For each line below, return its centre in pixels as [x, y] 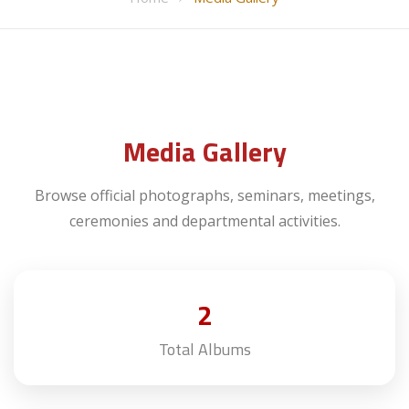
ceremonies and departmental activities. [204, 221]
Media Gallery [204, 152]
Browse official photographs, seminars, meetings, [204, 195]
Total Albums [204, 349]
